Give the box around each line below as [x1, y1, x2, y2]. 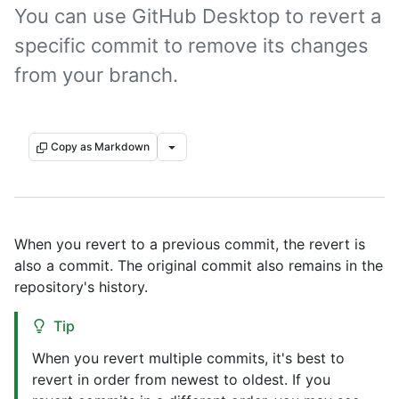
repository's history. [14, 278, 148, 296]
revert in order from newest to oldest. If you [32, 370, 330, 388]
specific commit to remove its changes [14, 34, 369, 57]
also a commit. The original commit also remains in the [14, 256, 383, 274]
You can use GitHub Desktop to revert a [14, 4, 381, 28]
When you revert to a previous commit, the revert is [14, 235, 365, 253]
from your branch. [14, 63, 178, 86]
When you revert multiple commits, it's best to [32, 349, 345, 367]
